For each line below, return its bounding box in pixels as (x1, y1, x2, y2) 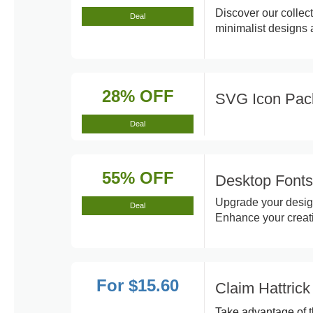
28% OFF (101, 87, 174, 105)
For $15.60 (96, 276, 179, 295)
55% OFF (101, 168, 174, 187)
